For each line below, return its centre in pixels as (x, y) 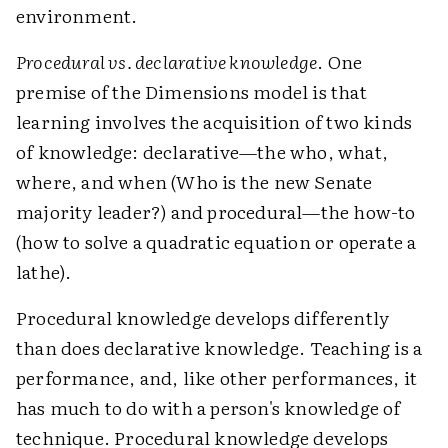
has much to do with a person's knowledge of (208, 407)
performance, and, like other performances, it (217, 377)
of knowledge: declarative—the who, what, (202, 151)
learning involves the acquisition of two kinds (214, 121)
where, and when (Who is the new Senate (194, 181)
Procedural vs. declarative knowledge (167, 61)
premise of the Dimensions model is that (191, 91)
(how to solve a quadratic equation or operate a (216, 241)
